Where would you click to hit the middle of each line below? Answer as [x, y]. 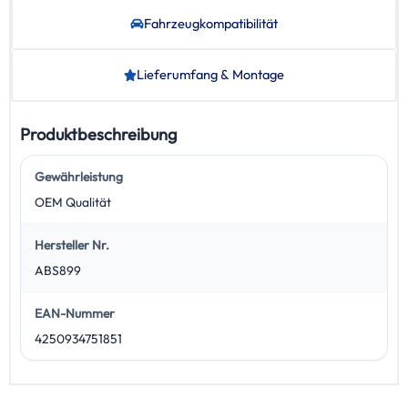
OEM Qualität [72, 203]
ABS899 [57, 271]
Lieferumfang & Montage [211, 75]
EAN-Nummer [74, 314]
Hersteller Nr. [71, 245]
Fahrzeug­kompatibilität [210, 23]
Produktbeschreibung [99, 134]
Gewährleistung [78, 177]
